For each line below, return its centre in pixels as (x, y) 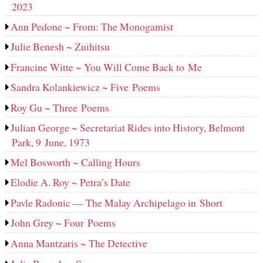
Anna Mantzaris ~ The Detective (79, 243)
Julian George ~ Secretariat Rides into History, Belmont (128, 128)
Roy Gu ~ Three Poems (60, 107)
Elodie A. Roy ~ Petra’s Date (71, 182)
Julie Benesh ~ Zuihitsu (60, 47)
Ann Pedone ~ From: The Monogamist (92, 26)
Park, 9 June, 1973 (50, 142)
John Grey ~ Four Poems (63, 223)
